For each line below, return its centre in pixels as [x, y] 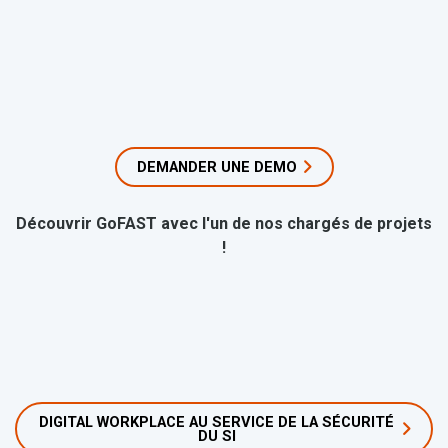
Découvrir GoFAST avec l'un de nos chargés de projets [224, 223]
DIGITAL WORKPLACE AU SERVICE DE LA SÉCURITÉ [216, 421]
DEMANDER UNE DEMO [216, 166]
